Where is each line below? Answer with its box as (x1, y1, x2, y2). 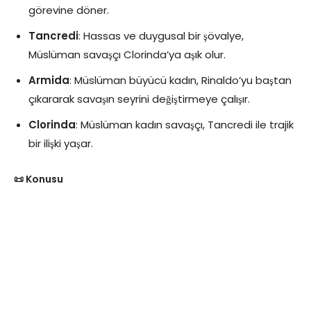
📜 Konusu (14, 171, 63, 186)
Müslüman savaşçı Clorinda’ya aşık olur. (28, 47, 226, 62)
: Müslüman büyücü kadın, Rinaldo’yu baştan (69, 72, 292, 87)
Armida (28, 72, 69, 87)
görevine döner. (28, 2, 109, 17)
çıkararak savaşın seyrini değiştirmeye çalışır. (28, 91, 250, 106)
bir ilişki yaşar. (28, 135, 93, 151)
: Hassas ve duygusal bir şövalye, (78, 28, 244, 43)
